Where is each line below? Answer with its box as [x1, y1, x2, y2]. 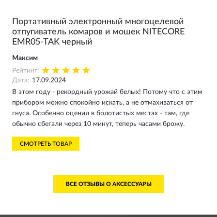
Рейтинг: [12, 67, 39, 74]
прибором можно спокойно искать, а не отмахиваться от [12, 99, 193, 106]
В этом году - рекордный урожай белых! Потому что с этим [12, 89, 202, 95]
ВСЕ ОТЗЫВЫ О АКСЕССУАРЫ [65, 181, 152, 187]
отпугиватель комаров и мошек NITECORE [12, 28, 185, 36]
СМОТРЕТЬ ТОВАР [20, 141, 72, 147]
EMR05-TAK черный [12, 38, 92, 46]
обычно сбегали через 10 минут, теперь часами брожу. [12, 121, 185, 127]
